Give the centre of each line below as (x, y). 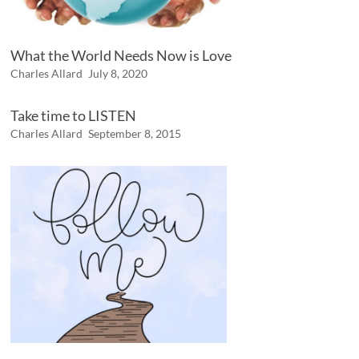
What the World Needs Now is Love (121, 56)
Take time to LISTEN (74, 116)
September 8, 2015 (135, 134)
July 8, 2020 (118, 74)
